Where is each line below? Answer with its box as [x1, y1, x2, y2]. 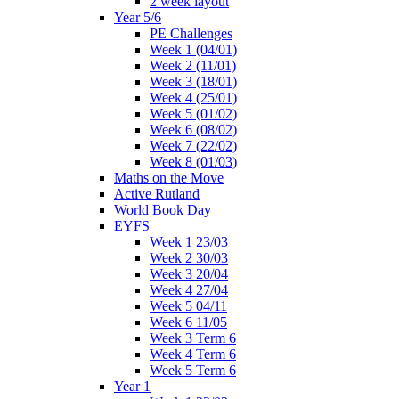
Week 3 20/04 [150, 266, 228, 282]
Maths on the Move [114, 170, 224, 186]
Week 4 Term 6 [150, 346, 236, 362]
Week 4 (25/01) [150, 90, 237, 106]
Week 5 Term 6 [150, 362, 236, 379]
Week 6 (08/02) [150, 122, 237, 138]
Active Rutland [114, 186, 199, 202]
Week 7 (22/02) [150, 138, 237, 154]
